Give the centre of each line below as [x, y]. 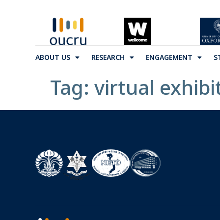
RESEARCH [108, 57]
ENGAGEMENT [169, 57]
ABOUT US [53, 57]
